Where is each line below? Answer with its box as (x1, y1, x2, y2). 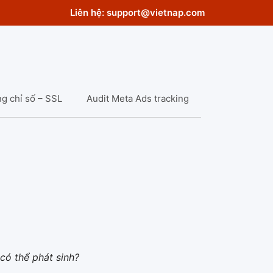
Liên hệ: (70, 7, 107, 18)
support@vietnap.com (107, 7, 205, 18)
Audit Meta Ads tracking (86, 93, 189, 104)
